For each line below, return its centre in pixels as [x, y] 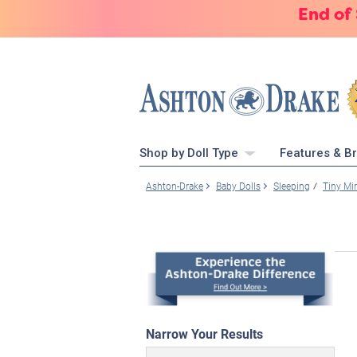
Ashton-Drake [175, 186]
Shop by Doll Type [190, 153]
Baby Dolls [238, 186]
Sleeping [292, 186]
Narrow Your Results [204, 333]
